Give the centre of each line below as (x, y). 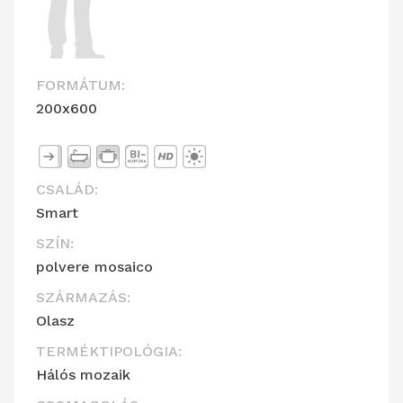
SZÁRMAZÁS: (83, 298)
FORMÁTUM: (81, 85)
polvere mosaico (94, 267)
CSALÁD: (67, 190)
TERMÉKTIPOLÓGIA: (109, 352)
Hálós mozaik (83, 375)
